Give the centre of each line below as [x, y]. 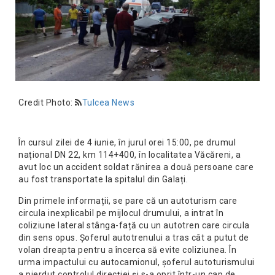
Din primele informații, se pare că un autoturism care [128, 201]
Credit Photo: [47, 103]
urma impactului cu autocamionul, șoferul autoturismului [137, 262]
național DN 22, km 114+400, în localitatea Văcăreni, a [130, 155]
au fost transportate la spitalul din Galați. [103, 180]
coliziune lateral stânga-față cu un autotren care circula [134, 226]
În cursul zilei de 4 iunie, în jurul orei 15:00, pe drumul [127, 143]
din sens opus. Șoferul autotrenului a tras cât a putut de [134, 238]
